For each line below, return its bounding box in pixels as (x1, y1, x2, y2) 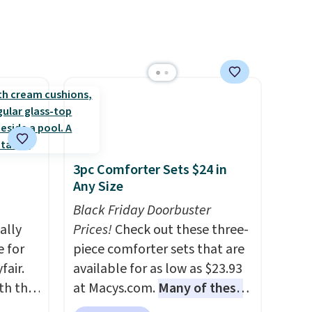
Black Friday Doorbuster (72, 201, 211, 220)
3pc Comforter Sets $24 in (72, 160, 227, 180)
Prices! (72, 220, 112, 240)
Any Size (72, 177, 123, 196)
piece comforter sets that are (72, 240, 244, 259)
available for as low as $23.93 (72, 259, 242, 279)
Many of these (157, 279, 243, 298)
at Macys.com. (72, 279, 158, 298)
